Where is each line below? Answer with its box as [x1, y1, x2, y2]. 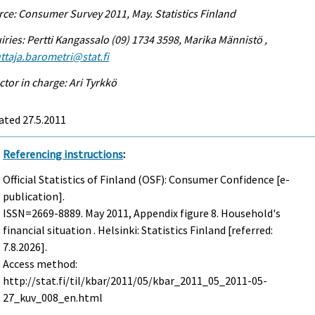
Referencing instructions [3, 146, 124, 161]
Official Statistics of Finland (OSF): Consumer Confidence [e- [3, 172, 290, 187]
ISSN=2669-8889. [3, 206, 86, 221]
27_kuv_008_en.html [3, 290, 103, 305]
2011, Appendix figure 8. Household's [104, 206, 281, 221]
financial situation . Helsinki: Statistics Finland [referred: [3, 223, 274, 238]
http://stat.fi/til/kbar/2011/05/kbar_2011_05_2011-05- [3, 274, 268, 288]
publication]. [3, 189, 65, 204]
